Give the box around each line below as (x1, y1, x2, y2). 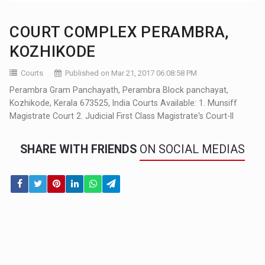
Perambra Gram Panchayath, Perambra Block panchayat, (9, 85, 229, 95)
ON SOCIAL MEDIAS (140, 142, 245, 156)
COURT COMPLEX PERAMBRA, (9, 22, 230, 41)
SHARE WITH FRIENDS (20, 142, 140, 156)
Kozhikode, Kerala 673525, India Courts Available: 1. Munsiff (9, 98, 238, 108)
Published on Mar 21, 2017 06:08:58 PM (65, 68, 198, 77)
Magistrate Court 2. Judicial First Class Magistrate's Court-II (9, 111, 234, 121)
